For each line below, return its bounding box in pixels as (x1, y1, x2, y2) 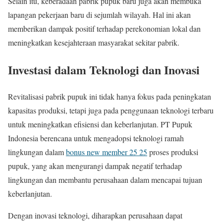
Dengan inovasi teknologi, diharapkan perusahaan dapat (8, 210, 182, 221)
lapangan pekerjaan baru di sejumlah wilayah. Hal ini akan (8, 9, 191, 20)
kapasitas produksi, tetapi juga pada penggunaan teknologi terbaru (8, 105, 214, 116)
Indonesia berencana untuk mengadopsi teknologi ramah (8, 133, 184, 144)
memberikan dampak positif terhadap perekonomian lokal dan (8, 23, 201, 34)
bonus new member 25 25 (66, 147, 147, 158)
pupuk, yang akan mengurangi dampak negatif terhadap (8, 161, 182, 171)
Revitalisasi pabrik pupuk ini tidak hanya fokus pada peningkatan (8, 91, 211, 102)
